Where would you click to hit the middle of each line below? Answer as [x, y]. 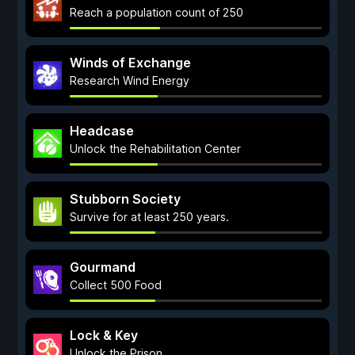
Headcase [102, 131]
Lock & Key [104, 335]
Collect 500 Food [116, 285]
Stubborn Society [125, 199]
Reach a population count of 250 [157, 12]
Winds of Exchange [130, 63]
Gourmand [103, 267]
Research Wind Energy [130, 80]
